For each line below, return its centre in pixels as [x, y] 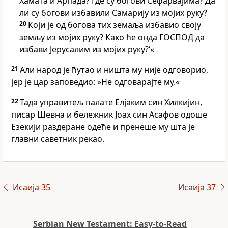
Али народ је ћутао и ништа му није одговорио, [114, 70]
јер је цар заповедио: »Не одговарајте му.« [95, 82]
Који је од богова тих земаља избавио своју [115, 25]
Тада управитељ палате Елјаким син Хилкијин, [111, 103]
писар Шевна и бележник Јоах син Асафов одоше [109, 115]
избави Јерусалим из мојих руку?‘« [87, 50]
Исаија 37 [197, 188]
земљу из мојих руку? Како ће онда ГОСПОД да [112, 37]
